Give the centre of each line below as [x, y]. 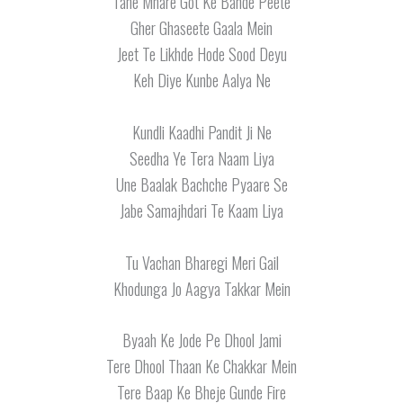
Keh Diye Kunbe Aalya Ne [201, 80]
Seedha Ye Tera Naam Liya [201, 158]
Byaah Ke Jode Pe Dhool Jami [201, 340]
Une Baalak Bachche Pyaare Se [201, 184]
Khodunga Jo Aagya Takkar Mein [201, 288]
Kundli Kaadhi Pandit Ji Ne [201, 132]
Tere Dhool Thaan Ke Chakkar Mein [201, 367]
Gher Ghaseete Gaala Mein [201, 27]
